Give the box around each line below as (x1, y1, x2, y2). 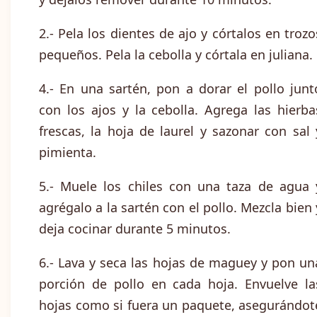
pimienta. (39, 144, 96, 161)
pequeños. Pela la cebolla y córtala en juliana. (39, 46, 313, 64)
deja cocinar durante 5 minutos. (39, 220, 231, 238)
